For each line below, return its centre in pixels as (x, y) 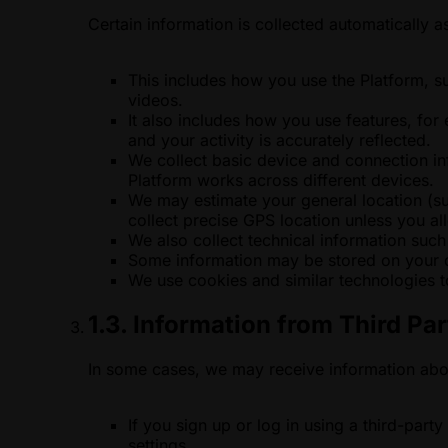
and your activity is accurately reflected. (279, 140)
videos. (155, 100)
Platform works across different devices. (281, 180)
